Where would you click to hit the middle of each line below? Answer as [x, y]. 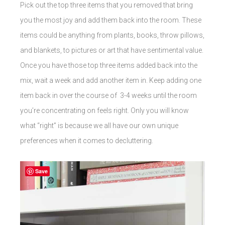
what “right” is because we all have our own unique [99, 125]
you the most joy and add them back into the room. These [111, 20]
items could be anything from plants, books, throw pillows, [112, 35]
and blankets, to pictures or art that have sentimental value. [112, 50]
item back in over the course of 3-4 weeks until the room [108, 95]
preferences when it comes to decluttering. [87, 140]
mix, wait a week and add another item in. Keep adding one [111, 80]
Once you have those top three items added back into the [109, 65]
